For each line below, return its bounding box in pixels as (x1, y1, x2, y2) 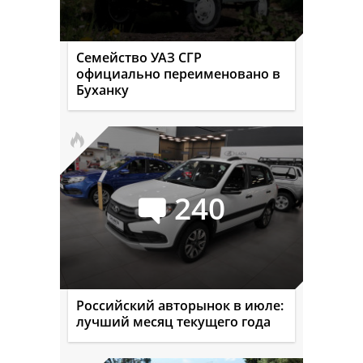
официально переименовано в (76, 65, 280, 83)
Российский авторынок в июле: (76, 297, 284, 315)
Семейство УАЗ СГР (76, 49, 202, 67)
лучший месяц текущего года (76, 313, 271, 331)
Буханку (76, 81, 129, 100)
